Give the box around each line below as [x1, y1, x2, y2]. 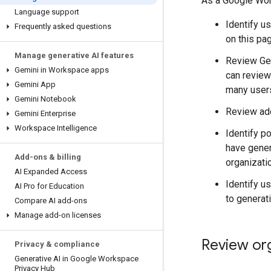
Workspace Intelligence [15, 123, 97, 132]
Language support [15, 7, 79, 16]
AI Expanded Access [15, 167, 87, 176]
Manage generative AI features [15, 51, 134, 60]
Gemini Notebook [15, 94, 76, 103]
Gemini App [15, 80, 56, 89]
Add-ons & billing [15, 152, 81, 162]
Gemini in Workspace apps [15, 65, 109, 74]
